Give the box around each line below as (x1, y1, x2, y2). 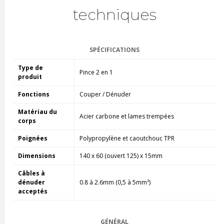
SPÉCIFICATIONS (89, 45, 139, 54)
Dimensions (17, 151, 55, 160)
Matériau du (17, 107, 57, 116)
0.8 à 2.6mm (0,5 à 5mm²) (79, 177, 150, 186)
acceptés (17, 186, 47, 195)
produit (17, 72, 43, 81)
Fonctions (17, 89, 49, 98)
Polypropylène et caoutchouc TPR (79, 133, 174, 142)
